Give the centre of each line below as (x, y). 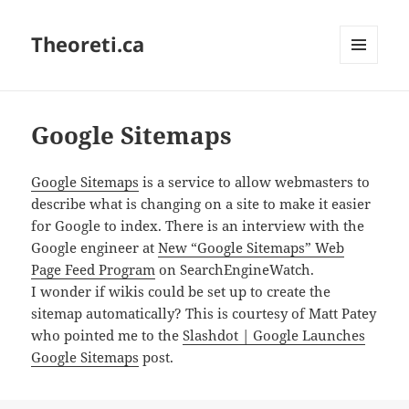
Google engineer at (95, 248)
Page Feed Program (94, 270)
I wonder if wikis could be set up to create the (181, 292)
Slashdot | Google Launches (274, 336)
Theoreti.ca (88, 44)
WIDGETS (366, 102)
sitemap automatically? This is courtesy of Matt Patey (204, 314)
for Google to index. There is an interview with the (198, 226)
